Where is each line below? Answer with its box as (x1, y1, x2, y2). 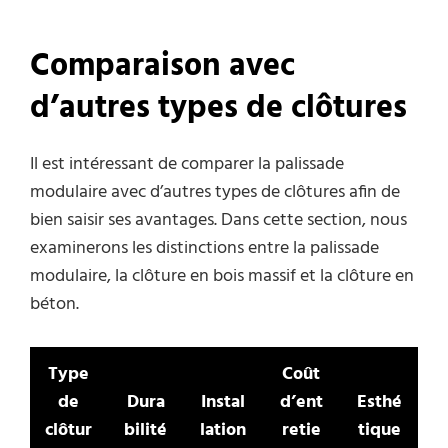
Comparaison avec (30, 40, 295, 92)
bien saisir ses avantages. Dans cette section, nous (30, 206, 407, 236)
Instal (201, 388, 245, 418)
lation (200, 416, 246, 446)
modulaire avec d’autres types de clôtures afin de (30, 178, 400, 208)
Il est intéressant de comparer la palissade (30, 150, 344, 180)
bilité (124, 416, 167, 446)
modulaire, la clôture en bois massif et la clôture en (30, 262, 414, 292)
